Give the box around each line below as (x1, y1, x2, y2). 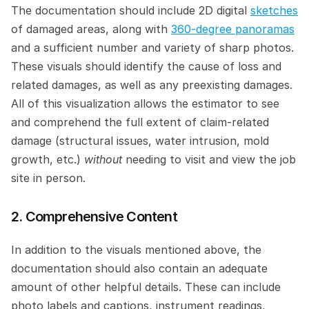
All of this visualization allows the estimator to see (11, 97, 279, 110)
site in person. (11, 171, 86, 185)
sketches (250, 3, 298, 17)
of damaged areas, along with (11, 22, 171, 36)
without (84, 152, 126, 166)
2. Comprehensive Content (11, 208, 177, 225)
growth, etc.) (11, 152, 84, 166)
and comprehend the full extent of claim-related (11, 115, 269, 129)
